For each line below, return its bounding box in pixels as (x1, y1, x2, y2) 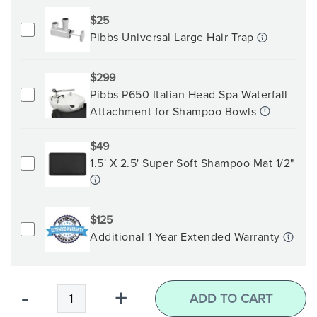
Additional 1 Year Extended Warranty (90, 229, 283, 246)
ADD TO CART (189, 289, 272, 308)
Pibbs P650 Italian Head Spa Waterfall (90, 86, 288, 103)
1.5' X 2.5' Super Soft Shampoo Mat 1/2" (90, 155, 294, 171)
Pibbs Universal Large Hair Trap (90, 29, 257, 46)
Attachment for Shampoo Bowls (90, 103, 260, 120)
